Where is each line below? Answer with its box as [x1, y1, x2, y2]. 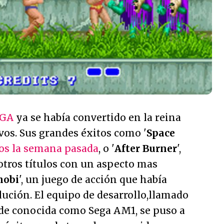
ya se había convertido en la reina [13, 111, 181, 124]
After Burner [114, 142, 177, 155]
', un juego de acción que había [19, 173, 167, 186]
